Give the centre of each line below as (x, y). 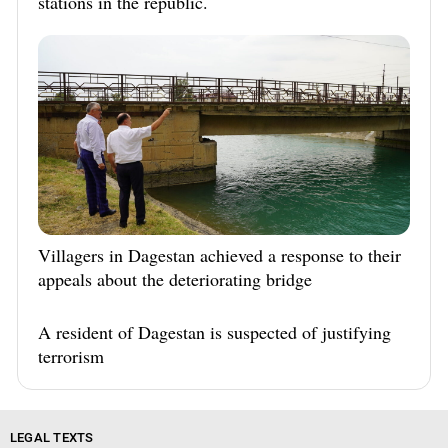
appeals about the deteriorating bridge (175, 278)
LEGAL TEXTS (51, 437)
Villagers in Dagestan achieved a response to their (219, 254)
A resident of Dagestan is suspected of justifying (214, 331)
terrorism (71, 355)
